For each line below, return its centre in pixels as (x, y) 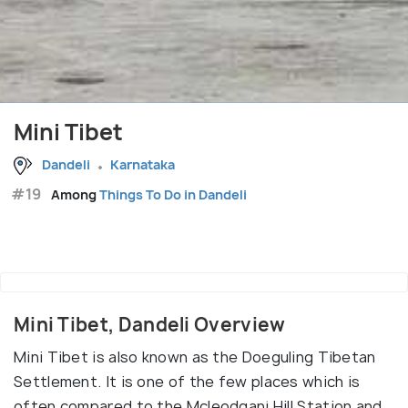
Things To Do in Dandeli (173, 195)
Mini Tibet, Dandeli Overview (150, 325)
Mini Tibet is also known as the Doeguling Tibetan (195, 357)
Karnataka (143, 165)
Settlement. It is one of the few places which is (187, 382)
